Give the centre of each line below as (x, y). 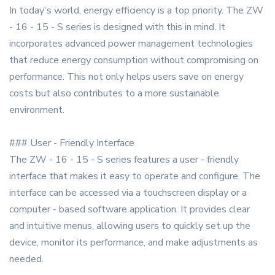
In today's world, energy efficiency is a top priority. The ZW (136, 11)
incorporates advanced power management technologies (131, 44)
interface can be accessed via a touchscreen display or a (128, 193)
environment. (37, 110)
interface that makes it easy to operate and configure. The (135, 176)
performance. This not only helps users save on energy (126, 77)
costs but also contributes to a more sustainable (114, 94)
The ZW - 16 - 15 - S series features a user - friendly (124, 160)
